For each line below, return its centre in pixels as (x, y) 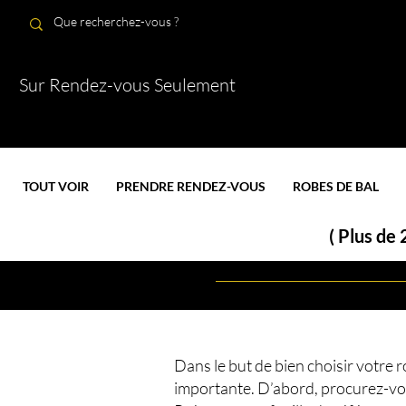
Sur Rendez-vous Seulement (127, 85)
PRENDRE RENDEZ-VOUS (191, 186)
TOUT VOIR (56, 186)
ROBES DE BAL (336, 186)
